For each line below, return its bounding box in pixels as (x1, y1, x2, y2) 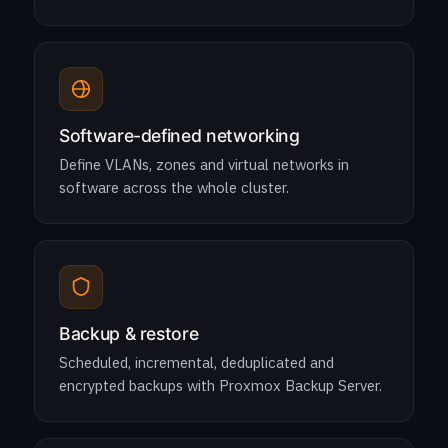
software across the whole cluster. (59, 178, 289, 197)
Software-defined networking (59, 125, 300, 146)
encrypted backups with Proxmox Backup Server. (59, 376, 382, 395)
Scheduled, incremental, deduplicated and (59, 353, 334, 372)
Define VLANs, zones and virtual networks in (59, 155, 349, 174)
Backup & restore (59, 323, 199, 344)
